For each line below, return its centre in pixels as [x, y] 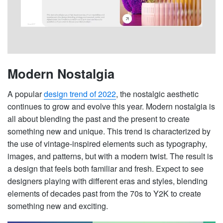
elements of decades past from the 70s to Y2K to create [104, 193]
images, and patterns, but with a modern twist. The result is [110, 156]
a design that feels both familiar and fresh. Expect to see [106, 168]
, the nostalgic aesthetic [157, 94]
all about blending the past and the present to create [99, 118]
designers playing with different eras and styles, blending [108, 181]
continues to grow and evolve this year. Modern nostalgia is [111, 106]
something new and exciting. [58, 206]
